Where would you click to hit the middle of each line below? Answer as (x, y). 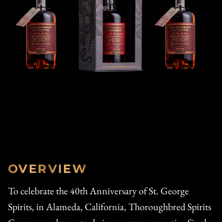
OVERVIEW (48, 168)
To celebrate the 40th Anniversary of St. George (98, 191)
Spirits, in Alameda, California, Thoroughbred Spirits (110, 206)
